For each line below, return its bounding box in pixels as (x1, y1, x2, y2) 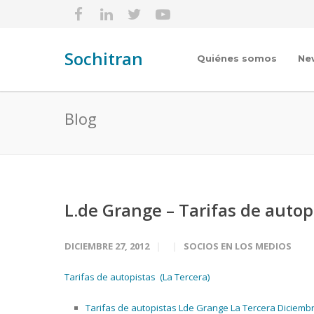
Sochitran (64, 47, 143, 70)
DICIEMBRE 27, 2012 (64, 240, 149, 252)
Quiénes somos (197, 53, 277, 64)
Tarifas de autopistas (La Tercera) (64, 271, 210, 283)
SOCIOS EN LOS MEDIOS (184, 240, 292, 252)
